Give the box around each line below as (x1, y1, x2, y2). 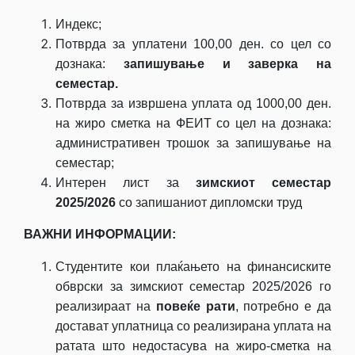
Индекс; (55, 17, 101, 31)
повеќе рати (155, 299, 235, 313)
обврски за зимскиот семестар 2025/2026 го (55, 279, 331, 293)
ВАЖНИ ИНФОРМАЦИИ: (24, 227, 176, 241)
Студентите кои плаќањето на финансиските (55, 259, 331, 273)
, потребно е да (235, 299, 332, 313)
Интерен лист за (55, 175, 196, 189)
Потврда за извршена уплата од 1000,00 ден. (55, 96, 331, 110)
